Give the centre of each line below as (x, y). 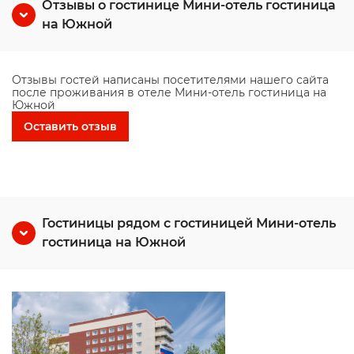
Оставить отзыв (70, 126)
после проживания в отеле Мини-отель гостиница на (169, 92)
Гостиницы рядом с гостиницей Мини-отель (189, 223)
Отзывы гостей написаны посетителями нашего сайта (170, 80)
